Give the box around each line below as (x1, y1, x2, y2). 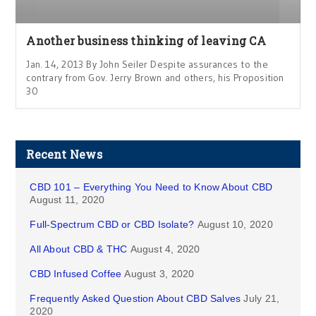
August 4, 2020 (130, 243, 200, 255)
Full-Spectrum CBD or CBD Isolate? (30, 219, 195, 231)
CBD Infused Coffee (30, 268, 122, 280)
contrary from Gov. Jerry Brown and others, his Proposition (26, 71, 284, 85)
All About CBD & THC (30, 243, 128, 255)
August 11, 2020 (30, 194, 105, 206)
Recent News (26, 147, 102, 162)
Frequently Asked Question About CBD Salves (30, 293, 241, 305)
